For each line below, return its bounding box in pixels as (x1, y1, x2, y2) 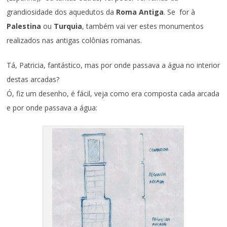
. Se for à (164, 7, 196, 17)
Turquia (54, 21, 83, 31)
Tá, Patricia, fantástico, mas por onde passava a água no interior (7, 60, 220, 70)
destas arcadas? (7, 74, 60, 84)
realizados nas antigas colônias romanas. (7, 35, 142, 45)
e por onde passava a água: (7, 102, 98, 112)
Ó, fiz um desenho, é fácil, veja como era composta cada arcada (7, 88, 220, 98)
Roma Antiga (116, 7, 164, 17)
